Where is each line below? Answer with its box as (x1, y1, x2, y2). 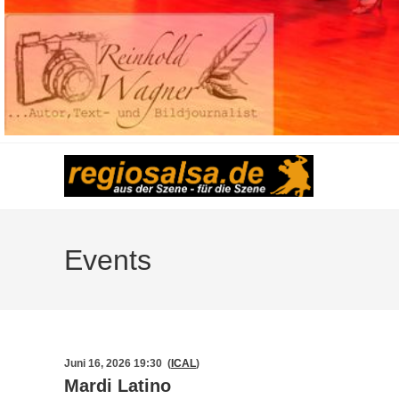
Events (64, 244, 151, 276)
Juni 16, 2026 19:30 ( (64, 357, 171, 370)
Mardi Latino (64, 376, 171, 395)
